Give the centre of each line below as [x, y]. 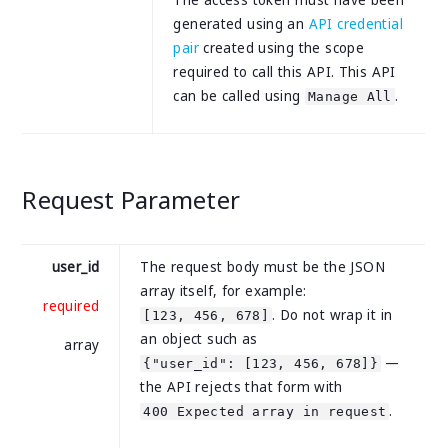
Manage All [350, 97]
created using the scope [281, 48]
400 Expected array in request [265, 412]
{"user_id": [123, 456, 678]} [261, 364]
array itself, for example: [223, 291]
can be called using [239, 96]
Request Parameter [131, 200]
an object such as [199, 339]
